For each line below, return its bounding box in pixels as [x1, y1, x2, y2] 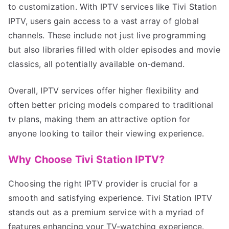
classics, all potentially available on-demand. [8, 58, 185, 69]
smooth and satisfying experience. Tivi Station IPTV [8, 192, 213, 203]
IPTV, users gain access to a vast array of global [8, 15, 199, 26]
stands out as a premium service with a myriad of [8, 207, 204, 217]
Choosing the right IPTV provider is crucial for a [8, 178, 198, 189]
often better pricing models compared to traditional [8, 99, 214, 110]
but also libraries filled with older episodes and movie [8, 44, 220, 55]
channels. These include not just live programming [8, 30, 206, 40]
